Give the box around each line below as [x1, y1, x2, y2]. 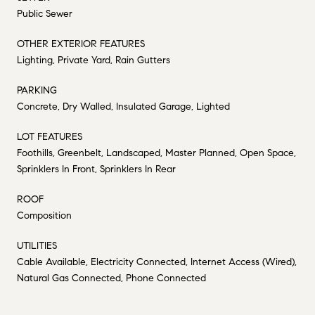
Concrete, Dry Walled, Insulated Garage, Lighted [17, 100, 230, 112]
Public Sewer [17, 7, 72, 20]
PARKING [17, 84, 57, 96]
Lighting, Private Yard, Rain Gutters [17, 53, 170, 66]
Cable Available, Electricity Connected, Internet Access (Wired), [17, 255, 297, 268]
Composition [17, 209, 72, 221]
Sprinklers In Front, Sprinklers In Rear [17, 162, 176, 175]
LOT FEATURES [17, 130, 82, 143]
